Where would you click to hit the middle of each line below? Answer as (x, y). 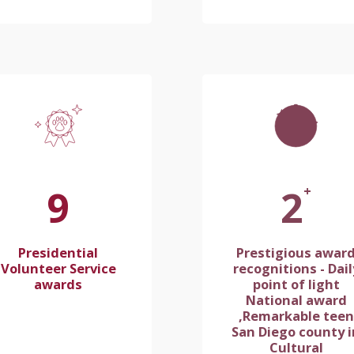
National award (296, 300)
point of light (296, 284)
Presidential (58, 253)
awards (58, 284)
